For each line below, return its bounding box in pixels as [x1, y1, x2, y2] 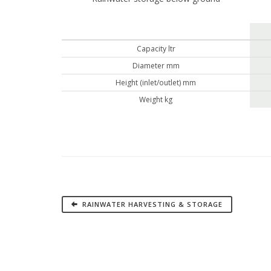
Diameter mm [132, 60, 180, 71]
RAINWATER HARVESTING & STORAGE [80, 200, 223, 209]
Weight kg [139, 94, 172, 105]
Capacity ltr [136, 44, 175, 54]
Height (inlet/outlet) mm [116, 77, 196, 88]
